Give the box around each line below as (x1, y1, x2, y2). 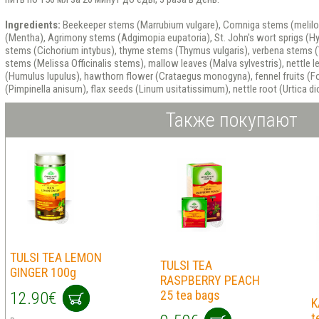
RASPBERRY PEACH (159, 273, 260, 288)
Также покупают (165, 108, 298, 132)
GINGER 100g (9, 265, 76, 280)
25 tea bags (159, 288, 220, 303)
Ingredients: (4, 19, 61, 31)
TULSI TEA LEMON (9, 250, 102, 265)
